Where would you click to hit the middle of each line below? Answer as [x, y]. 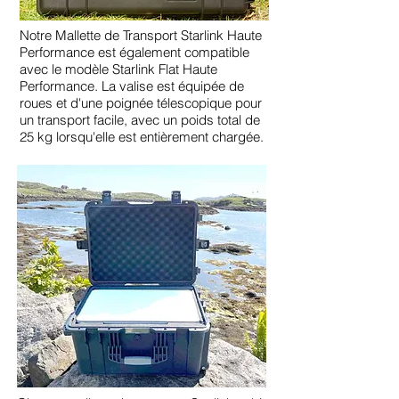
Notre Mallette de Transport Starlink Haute [141, 35]
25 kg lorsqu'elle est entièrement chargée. [142, 136]
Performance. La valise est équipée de [132, 85]
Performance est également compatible [134, 52]
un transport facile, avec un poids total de [140, 119]
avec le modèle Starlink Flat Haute [118, 69]
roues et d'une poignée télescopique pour [141, 102]
